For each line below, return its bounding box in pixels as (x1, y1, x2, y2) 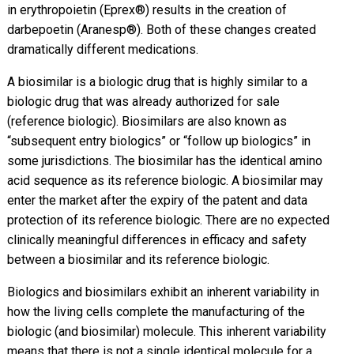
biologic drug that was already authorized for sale (6, 93, 280, 109)
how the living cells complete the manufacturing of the (6, 303, 305, 319)
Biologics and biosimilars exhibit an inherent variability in (6, 284, 319, 299)
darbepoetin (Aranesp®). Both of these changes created (6, 21, 316, 37)
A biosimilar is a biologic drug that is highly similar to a (6, 73, 307, 89)
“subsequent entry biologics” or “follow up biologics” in (6, 133, 311, 149)
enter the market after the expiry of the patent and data (6, 192, 307, 208)
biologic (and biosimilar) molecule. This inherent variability (6, 323, 326, 339)
